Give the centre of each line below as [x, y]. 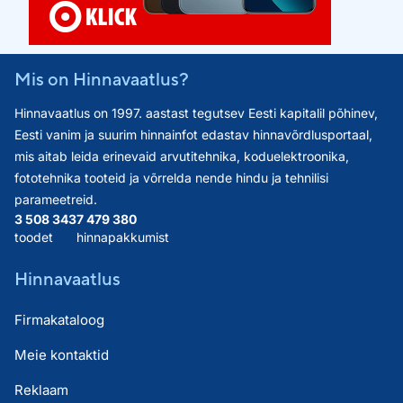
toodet [34, 237]
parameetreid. [56, 199]
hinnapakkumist [123, 237]
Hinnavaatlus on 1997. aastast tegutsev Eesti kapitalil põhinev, [196, 113]
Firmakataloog [59, 320]
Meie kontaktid [62, 355]
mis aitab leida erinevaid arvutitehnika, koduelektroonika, [182, 156]
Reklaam [41, 390]
